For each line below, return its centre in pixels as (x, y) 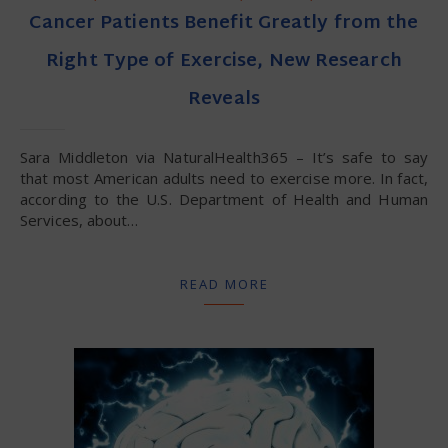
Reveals (224, 99)
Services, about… (79, 219)
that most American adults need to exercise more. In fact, (224, 177)
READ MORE (224, 283)
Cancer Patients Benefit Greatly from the (224, 23)
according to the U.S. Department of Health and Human (224, 198)
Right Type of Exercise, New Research (224, 61)
